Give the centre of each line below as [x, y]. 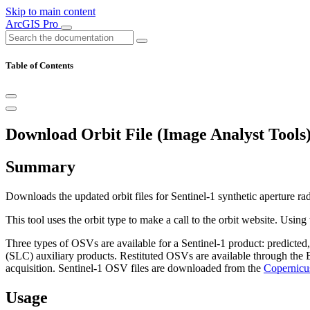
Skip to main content [51, 11]
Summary [40, 167]
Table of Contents [39, 66]
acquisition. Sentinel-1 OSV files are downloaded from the [135, 268]
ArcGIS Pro [33, 24]
